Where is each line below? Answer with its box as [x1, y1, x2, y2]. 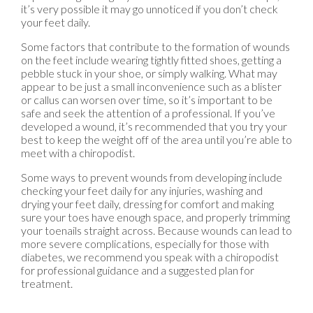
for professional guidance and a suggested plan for [21, 263, 254, 277]
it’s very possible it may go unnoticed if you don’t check [21, 2, 278, 16]
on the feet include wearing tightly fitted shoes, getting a [21, 53, 282, 67]
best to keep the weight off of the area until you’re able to [21, 133, 292, 147]
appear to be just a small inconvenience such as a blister [21, 80, 282, 94]
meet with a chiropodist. [21, 146, 135, 160]
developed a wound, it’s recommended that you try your [21, 119, 287, 133]
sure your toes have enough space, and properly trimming [21, 210, 290, 224]
